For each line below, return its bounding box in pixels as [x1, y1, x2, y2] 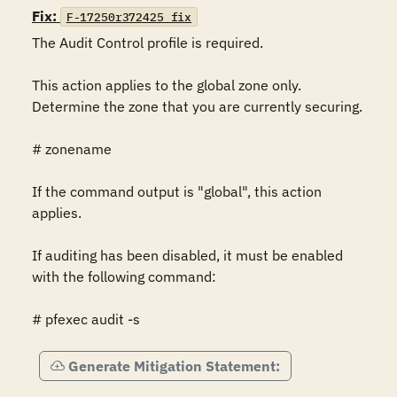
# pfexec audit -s [32, 310, 140, 328]
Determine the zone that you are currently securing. [32, 97, 362, 115]
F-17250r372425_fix [66, 9, 192, 25]
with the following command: [32, 268, 216, 285]
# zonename [32, 140, 112, 158]
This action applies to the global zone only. [32, 76, 301, 94]
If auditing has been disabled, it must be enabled [32, 246, 343, 264]
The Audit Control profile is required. [32, 34, 263, 51]
